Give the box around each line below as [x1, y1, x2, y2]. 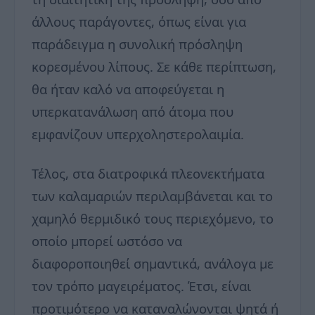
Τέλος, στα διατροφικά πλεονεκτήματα [32, 165, 264, 183]
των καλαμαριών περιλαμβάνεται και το [32, 187, 273, 205]
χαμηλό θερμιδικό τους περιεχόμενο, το [32, 210, 274, 228]
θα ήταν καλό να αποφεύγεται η [32, 80, 224, 98]
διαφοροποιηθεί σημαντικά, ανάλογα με [32, 255, 274, 273]
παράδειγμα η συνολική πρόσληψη [32, 35, 243, 53]
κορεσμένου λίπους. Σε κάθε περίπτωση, [32, 58, 276, 76]
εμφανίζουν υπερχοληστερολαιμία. [32, 125, 244, 143]
